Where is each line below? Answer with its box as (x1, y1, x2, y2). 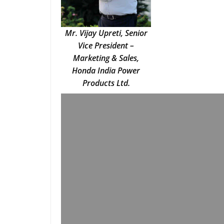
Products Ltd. (82, 77, 130, 88)
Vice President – (78, 40, 134, 51)
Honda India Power (72, 65, 140, 76)
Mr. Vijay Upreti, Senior (64, 27, 147, 38)
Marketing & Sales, (73, 52, 139, 63)
